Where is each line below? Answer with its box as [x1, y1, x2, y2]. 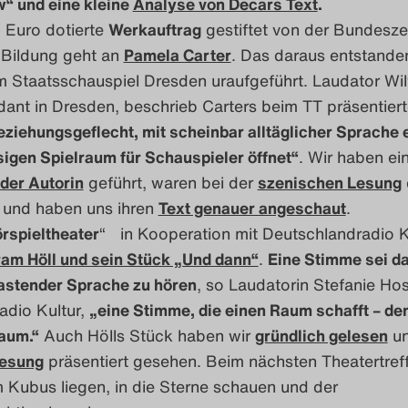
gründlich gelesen [254, 322, 388, 347]
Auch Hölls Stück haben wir [38, 322, 255, 347]
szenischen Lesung [257, 169, 402, 194]
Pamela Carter [123, 42, 231, 66]
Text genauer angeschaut [158, 195, 346, 219]
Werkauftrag [107, 16, 201, 41]
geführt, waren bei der [83, 169, 258, 194]
